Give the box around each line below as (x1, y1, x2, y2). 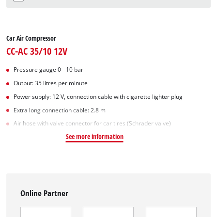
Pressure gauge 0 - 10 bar (14, 66, 84, 74)
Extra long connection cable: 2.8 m (14, 106, 106, 114)
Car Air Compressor (6, 33, 57, 43)
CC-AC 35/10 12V (6, 44, 68, 58)
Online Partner (20, 187, 69, 199)
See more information (65, 132, 124, 141)
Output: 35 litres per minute (14, 79, 88, 87)
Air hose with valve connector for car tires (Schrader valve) (14, 120, 171, 127)
